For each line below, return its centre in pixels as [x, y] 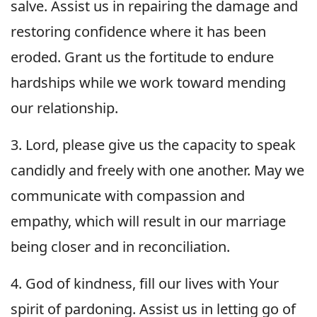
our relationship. [64, 108]
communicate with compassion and [128, 195]
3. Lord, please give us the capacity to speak [153, 144]
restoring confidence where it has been [138, 31]
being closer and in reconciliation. [120, 246]
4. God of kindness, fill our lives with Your [145, 283]
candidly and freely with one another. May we [157, 170]
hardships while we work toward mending [148, 82]
